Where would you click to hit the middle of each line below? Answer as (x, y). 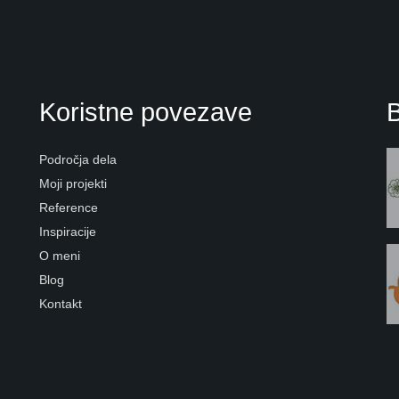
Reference (69, 207)
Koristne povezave (146, 112)
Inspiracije (68, 231)
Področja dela (78, 159)
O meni (60, 255)
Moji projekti (73, 183)
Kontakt (61, 303)
